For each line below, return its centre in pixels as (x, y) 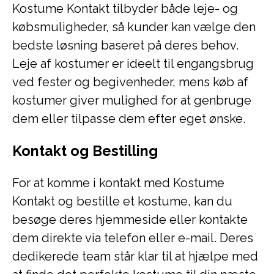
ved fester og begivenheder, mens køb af (130, 82)
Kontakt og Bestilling (85, 151)
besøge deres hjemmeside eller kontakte (130, 220)
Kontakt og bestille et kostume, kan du (122, 201)
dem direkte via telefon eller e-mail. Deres (133, 238)
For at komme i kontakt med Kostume (118, 183)
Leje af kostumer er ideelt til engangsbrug (133, 64)
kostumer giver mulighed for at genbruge (132, 100)
